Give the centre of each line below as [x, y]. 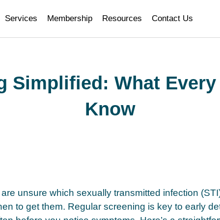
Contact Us [172, 18]
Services [21, 18]
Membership [69, 18]
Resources [122, 18]
